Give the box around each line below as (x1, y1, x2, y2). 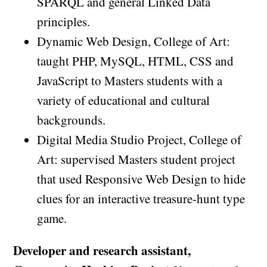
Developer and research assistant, (13, 241, 191, 260)
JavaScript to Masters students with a (37, 72, 223, 89)
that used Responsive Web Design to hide (37, 170, 246, 188)
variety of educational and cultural (37, 92, 210, 109)
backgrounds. (37, 111, 106, 129)
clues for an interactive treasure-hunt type (37, 190, 246, 207)
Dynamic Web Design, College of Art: (37, 33, 231, 50)
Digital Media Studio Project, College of (37, 131, 242, 148)
